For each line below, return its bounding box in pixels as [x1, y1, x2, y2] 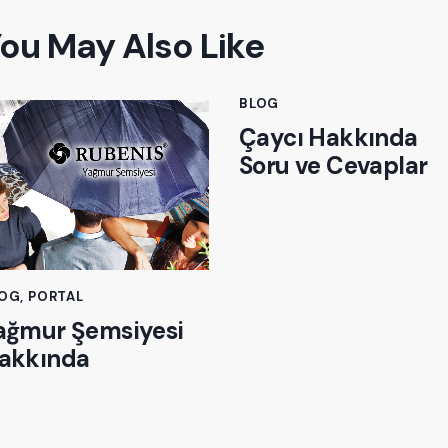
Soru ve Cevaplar [239, 149, 428, 181]
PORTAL [28, 288, 84, 306]
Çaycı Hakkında [239, 121, 418, 153]
